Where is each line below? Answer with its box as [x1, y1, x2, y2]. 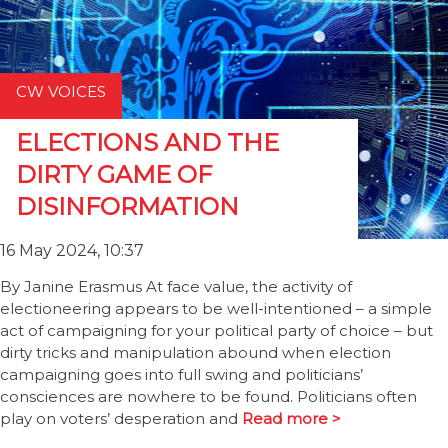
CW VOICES [16, 82, 106, 101]
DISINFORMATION [16, 192, 239, 221]
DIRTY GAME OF [16, 160, 212, 189]
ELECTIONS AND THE [16, 128, 279, 157]
